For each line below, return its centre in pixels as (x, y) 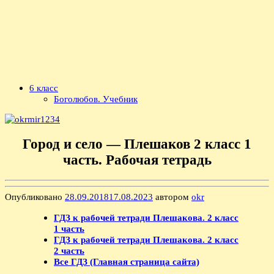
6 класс (44, 88)
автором (172, 197)
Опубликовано (35, 197)
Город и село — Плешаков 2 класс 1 (137, 144)
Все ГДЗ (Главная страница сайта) (127, 261)
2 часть (69, 250)
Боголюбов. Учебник (96, 99)
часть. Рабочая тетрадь (137, 160)
